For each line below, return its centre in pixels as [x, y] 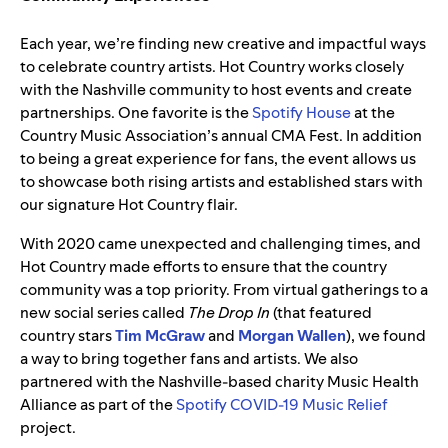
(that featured [321, 313]
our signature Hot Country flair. [129, 205]
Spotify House [301, 113]
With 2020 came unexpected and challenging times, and [220, 244]
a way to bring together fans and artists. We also [189, 359]
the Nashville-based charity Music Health [273, 382]
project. [49, 428]
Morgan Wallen [292, 336]
